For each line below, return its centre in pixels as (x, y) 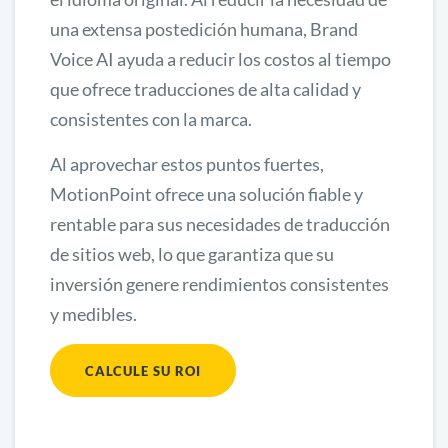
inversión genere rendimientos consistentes (219, 283)
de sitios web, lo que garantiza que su (192, 253)
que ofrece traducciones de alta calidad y (205, 88)
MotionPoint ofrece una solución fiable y (206, 193)
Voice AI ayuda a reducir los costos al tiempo (220, 58)
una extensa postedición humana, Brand (204, 28)
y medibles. (93, 313)
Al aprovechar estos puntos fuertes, (187, 163)
